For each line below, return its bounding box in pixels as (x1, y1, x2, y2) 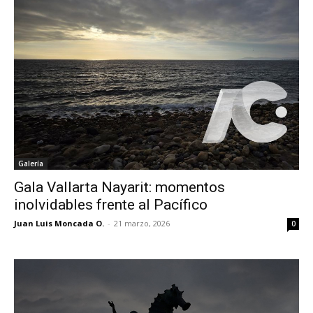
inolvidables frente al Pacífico (14, 196, 208, 214)
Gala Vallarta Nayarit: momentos (14, 179, 225, 196)
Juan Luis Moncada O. (14, 218, 104, 229)
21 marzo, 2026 (114, 218, 170, 229)
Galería (18, 159, 43, 169)
